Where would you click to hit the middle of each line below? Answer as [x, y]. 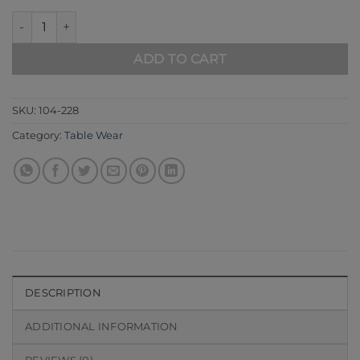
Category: [38, 135]
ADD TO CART [180, 59]
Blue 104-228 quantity [72, 19]
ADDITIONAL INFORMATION [102, 327]
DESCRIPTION [63, 293]
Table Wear [94, 135]
